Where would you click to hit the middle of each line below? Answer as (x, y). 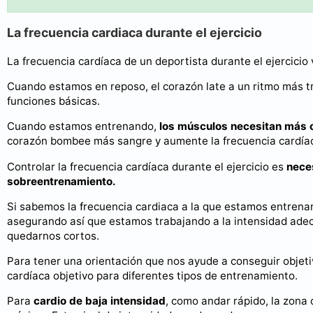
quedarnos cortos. (53, 235)
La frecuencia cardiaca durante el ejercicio (134, 33)
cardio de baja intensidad (100, 301)
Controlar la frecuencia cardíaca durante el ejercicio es (147, 166)
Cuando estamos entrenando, (83, 126)
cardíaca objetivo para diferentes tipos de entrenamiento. (152, 276)
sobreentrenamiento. (61, 181)
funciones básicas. (53, 101)
